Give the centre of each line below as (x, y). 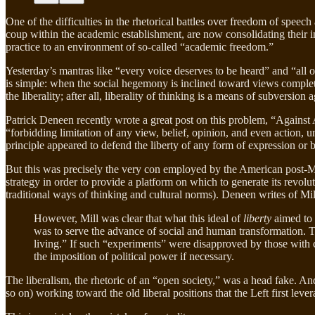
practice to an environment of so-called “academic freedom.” (140, 47)
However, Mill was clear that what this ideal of (139, 219)
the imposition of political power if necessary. (135, 257)
